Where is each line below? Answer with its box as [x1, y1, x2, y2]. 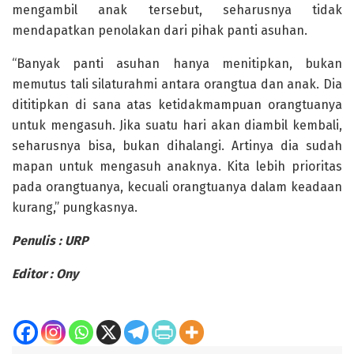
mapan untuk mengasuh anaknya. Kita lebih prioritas [12, 158, 342, 174]
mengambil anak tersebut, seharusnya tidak [12, 2, 342, 17]
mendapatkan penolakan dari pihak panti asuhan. [12, 22, 307, 38]
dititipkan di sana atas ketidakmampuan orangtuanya [12, 96, 342, 112]
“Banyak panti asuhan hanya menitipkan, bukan [12, 55, 342, 71]
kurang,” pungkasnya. [12, 199, 137, 215]
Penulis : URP [12, 232, 88, 248]
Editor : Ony [12, 265, 78, 281]
